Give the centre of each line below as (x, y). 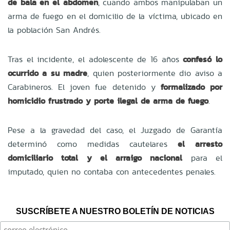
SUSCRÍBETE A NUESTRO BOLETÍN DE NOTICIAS (115, 211)
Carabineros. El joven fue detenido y (84, 87)
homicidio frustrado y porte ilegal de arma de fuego (108, 101)
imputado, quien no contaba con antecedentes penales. (112, 171)
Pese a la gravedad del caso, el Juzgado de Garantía (115, 130)
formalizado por (191, 87)
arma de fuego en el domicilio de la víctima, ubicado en (115, 16)
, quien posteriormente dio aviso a (155, 73)
